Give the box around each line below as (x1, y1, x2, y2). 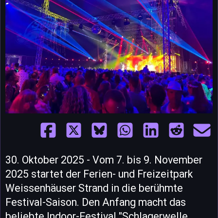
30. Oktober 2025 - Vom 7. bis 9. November (5, 153, 202, 166)
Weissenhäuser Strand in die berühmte (5, 182, 183, 194)
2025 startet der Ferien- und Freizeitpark (5, 167, 193, 180)
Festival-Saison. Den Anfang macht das (5, 196, 186, 208)
